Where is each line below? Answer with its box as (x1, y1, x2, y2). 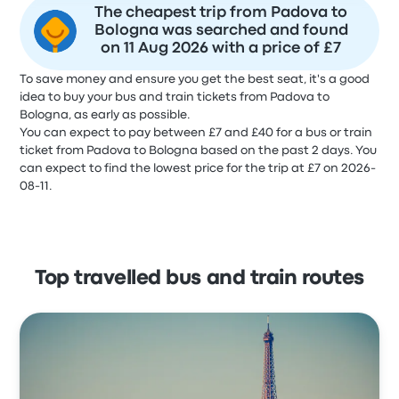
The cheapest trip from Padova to (94, 6, 347, 20)
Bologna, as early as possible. (20, 110, 191, 120)
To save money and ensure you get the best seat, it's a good (20, 74, 370, 85)
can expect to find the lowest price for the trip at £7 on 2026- (20, 163, 377, 174)
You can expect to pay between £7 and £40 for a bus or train (20, 127, 373, 138)
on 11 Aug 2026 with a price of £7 (101, 42, 341, 55)
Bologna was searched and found (94, 24, 348, 37)
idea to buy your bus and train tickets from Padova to (20, 92, 330, 102)
